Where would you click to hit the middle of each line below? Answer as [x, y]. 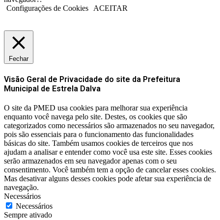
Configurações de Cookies [47, 8]
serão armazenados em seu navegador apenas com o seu [90, 161]
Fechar [19, 59]
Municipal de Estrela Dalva [52, 88]
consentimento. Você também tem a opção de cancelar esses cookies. [110, 169]
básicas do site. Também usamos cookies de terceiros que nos [98, 143]
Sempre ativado [28, 215]
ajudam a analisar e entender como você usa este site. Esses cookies [108, 152]
